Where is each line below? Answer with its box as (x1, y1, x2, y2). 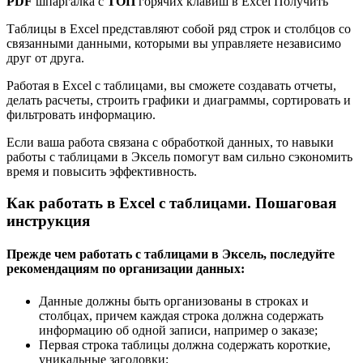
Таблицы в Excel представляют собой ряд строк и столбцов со (6, 22, 351, 36)
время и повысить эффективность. (6, 164, 197, 179)
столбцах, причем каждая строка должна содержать (39, 308, 323, 322)
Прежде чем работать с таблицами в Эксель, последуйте (6, 247, 335, 262)
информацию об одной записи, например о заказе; (39, 322, 318, 337)
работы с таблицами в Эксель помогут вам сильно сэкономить (6, 150, 352, 164)
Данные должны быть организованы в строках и (39, 293, 309, 308)
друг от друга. (6, 51, 84, 66)
